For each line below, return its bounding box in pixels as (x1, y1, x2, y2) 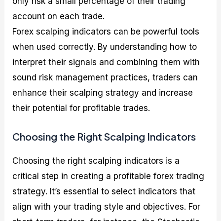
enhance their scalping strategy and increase (12, 88, 193, 98)
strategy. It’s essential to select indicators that (12, 186, 196, 196)
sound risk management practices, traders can (12, 73, 198, 83)
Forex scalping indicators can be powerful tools (12, 27, 200, 37)
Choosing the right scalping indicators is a (12, 155, 180, 166)
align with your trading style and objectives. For (12, 201, 201, 212)
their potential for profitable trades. (12, 103, 150, 113)
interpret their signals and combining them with (12, 57, 200, 68)
